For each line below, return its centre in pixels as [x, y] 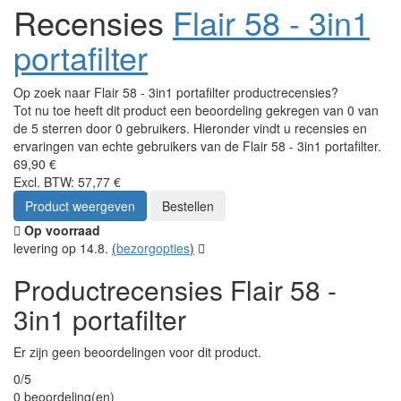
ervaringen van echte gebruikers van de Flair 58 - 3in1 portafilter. [197, 146]
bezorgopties [153, 248]
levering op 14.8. [63, 248]
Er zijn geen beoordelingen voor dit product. [137, 352]
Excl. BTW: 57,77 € [67, 182]
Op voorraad [60, 230]
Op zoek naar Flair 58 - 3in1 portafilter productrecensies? [176, 93]
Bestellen [188, 206]
